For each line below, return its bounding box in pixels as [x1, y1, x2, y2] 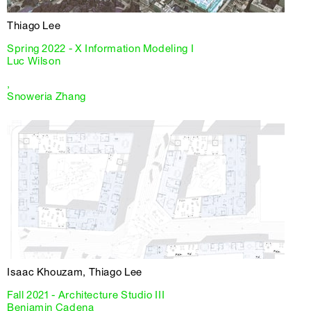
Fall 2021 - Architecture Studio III [7, 288, 165, 301]
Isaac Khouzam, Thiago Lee [7, 265, 142, 278]
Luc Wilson [7, 54, 61, 67]
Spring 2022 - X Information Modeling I [7, 42, 194, 55]
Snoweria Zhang [7, 90, 86, 103]
